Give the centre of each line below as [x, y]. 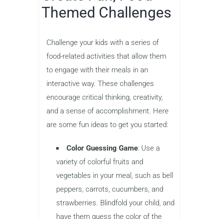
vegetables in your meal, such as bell [115, 175]
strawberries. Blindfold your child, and [115, 203]
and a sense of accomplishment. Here [108, 111]
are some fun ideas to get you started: [107, 124]
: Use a [149, 148]
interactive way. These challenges [100, 83]
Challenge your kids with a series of [103, 42]
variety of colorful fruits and [100, 162]
